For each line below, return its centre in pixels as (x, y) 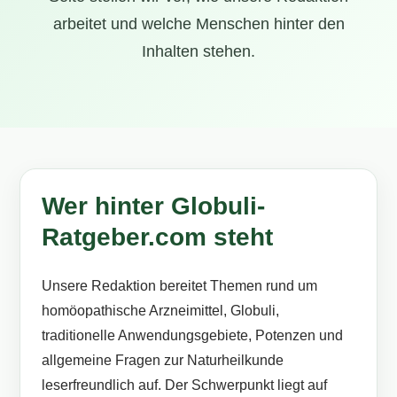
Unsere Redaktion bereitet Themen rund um (180, 286)
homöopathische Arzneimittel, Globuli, (161, 311)
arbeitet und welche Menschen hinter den (198, 24)
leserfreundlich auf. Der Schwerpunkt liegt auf (185, 385)
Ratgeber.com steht (158, 237)
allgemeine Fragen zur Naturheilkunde (163, 360)
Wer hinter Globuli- (154, 206)
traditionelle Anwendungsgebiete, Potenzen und (193, 335)
